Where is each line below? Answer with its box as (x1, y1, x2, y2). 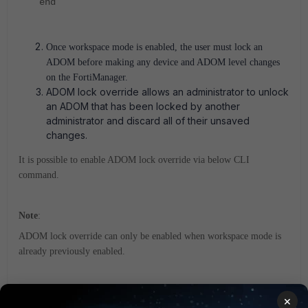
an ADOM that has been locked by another (46, 100, 240, 112)
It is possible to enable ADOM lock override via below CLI (19, 154, 250, 165)
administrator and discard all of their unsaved (46, 114, 250, 126)
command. (19, 169, 59, 180)
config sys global (39, 286, 133, 298)
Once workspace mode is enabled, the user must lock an (46, 41, 263, 52)
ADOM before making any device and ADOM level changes (46, 56, 280, 67)
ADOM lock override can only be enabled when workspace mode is (19, 230, 281, 241)
